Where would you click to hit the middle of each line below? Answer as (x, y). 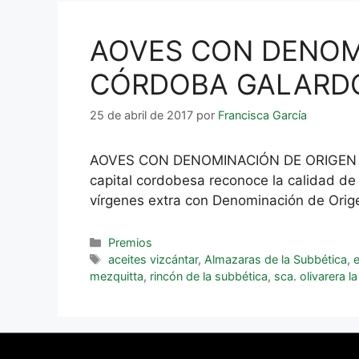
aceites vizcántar (153, 260)
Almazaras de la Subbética (276, 260)
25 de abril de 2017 (141, 115)
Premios (131, 243)
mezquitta (117, 276)
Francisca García (262, 115)
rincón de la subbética (209, 276)
